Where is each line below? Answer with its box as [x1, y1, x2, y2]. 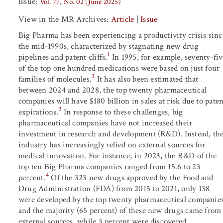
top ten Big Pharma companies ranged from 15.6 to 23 [18, 161, 201, 172]
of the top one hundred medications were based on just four [18, 62, 220, 74]
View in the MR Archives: [18, 13, 111, 25]
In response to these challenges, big [62, 106, 183, 117]
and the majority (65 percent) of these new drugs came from [18, 205, 222, 216]
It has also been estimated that [95, 73, 199, 85]
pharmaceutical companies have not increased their [18, 117, 193, 128]
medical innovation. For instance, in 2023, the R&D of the [18, 150, 217, 161]
